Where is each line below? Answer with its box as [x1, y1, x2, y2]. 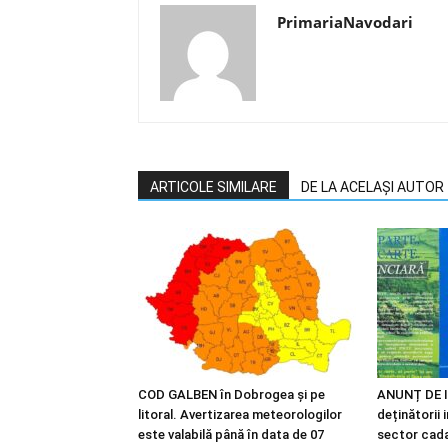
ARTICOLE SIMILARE [150, 179, 277, 196]
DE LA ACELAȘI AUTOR [301, 179, 444, 196]
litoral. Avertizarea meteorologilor [138, 407, 342, 423]
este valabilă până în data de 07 [138, 427, 324, 443]
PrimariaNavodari [277, 12, 413, 33]
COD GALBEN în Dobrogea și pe [138, 387, 325, 403]
